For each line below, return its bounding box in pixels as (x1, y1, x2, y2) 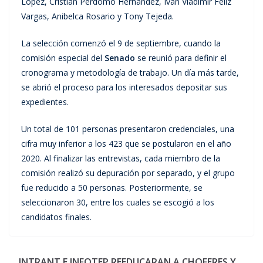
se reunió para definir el (135, 52, 227, 63)
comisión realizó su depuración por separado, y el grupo (21, 167, 235, 178)
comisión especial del (21, 52, 104, 63)
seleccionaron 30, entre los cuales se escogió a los (21, 196, 214, 208)
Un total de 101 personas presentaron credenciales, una (21, 123, 234, 134)
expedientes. (21, 96, 69, 107)
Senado (104, 52, 135, 63)
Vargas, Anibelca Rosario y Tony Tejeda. (21, 10, 174, 22)
